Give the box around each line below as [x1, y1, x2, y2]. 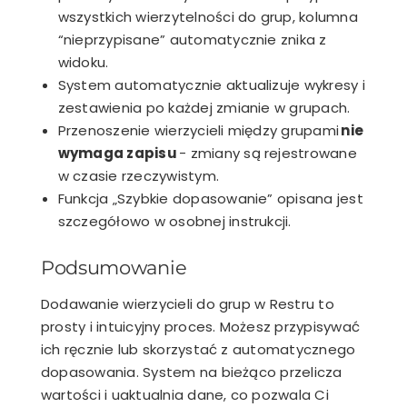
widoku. [57, 52, 109, 72]
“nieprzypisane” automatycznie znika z [57, 29, 327, 49]
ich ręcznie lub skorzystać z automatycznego [41, 339, 356, 359]
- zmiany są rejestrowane [176, 143, 357, 163]
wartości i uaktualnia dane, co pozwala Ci [41, 384, 329, 404]
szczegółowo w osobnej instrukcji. [57, 211, 292, 231]
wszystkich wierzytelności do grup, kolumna [57, 6, 358, 26]
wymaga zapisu [57, 143, 177, 163]
